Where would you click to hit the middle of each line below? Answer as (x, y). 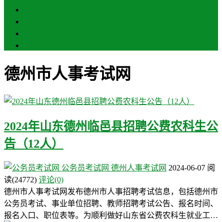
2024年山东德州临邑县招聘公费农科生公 (111, 126)
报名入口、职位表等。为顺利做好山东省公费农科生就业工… (111, 215)
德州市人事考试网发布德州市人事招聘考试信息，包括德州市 (111, 191)
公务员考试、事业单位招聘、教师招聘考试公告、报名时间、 (111, 203)
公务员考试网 (85, 167)
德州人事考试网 (139, 167)
